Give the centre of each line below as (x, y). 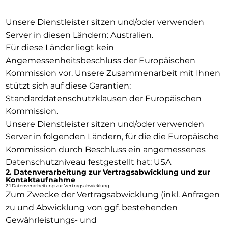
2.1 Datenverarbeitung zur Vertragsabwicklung (57, 186)
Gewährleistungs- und (51, 220)
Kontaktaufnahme (40, 179)
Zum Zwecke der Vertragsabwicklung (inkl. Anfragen (112, 194)
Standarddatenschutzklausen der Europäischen (103, 98)
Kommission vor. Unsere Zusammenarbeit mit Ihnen (113, 73)
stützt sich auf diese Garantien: (68, 85)
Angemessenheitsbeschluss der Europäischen (100, 60)
